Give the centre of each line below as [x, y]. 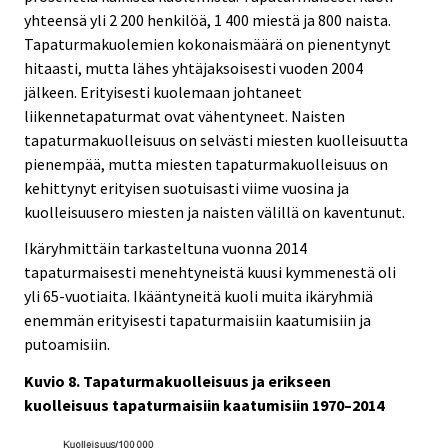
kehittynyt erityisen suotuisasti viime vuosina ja [186, 187]
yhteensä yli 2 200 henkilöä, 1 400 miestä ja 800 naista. [207, 19]
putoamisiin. [67, 344]
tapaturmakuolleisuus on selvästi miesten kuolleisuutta [216, 139]
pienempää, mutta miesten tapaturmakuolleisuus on [206, 163]
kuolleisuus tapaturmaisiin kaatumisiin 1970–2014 [204, 405]
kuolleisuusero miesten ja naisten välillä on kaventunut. [214, 211]
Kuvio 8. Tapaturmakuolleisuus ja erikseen [177, 381]
